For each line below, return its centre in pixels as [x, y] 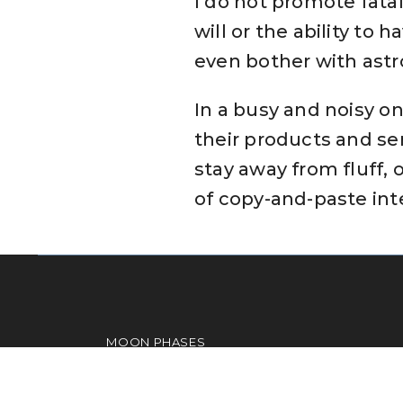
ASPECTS [136, 365]
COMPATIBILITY [155, 388]
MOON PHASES [156, 341]
